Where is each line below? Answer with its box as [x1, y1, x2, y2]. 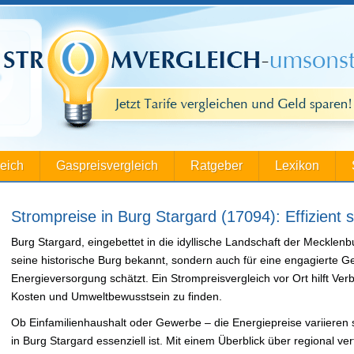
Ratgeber [190, 159, 243, 172]
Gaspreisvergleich [56, 159, 158, 172]
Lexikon [275, 159, 319, 172]
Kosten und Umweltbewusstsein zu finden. [11, 290, 222, 303]
